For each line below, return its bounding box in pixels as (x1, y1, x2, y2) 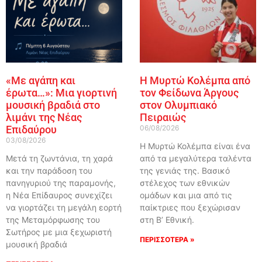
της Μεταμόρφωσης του (5, 214, 100, 225)
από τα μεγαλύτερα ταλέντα (139, 153, 251, 163)
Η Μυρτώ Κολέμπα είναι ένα (139, 140, 250, 151)
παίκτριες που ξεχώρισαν (139, 202, 240, 212)
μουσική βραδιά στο (5, 98, 100, 111)
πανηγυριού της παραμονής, (5, 177, 116, 188)
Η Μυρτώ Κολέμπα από (139, 74, 250, 87)
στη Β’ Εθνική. (139, 214, 194, 225)
